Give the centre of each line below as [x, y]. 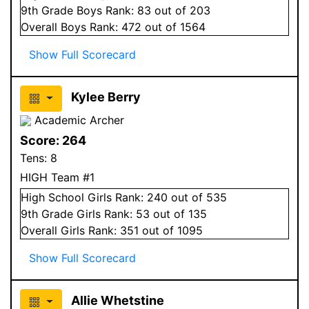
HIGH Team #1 [57, 177]
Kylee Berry [106, 97]
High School [52, 197]
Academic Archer [78, 120]
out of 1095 [171, 230]
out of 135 [178, 213]
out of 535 [197, 197]
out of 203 [181, 10]
